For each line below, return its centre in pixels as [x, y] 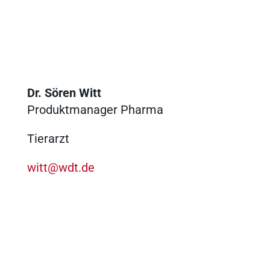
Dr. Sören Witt [64, 93]
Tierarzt [48, 138]
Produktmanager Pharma [95, 109]
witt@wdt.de [61, 167]
